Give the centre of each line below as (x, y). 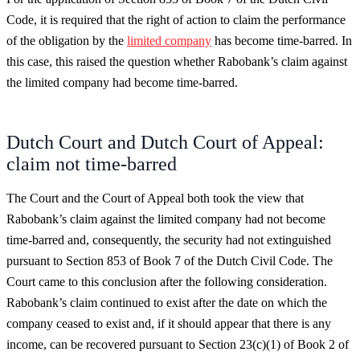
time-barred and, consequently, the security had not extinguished (169, 239)
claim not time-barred (92, 164)
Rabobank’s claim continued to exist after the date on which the (167, 302)
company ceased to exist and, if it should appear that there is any (169, 323)
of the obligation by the (67, 40)
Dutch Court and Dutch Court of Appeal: (165, 142)
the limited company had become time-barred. (122, 82)
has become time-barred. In (282, 40)
